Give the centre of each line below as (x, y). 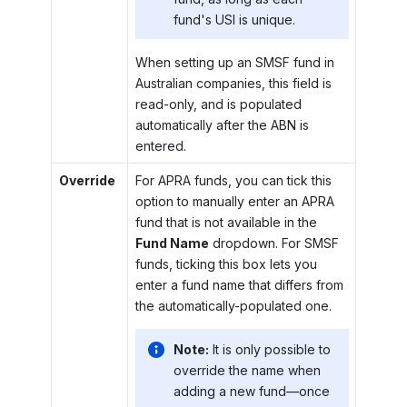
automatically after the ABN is (222, 125)
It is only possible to (271, 349)
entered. (160, 146)
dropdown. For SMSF (273, 243)
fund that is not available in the (226, 223)
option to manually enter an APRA (234, 202)
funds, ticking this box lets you (226, 264)
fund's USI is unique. (234, 19)
